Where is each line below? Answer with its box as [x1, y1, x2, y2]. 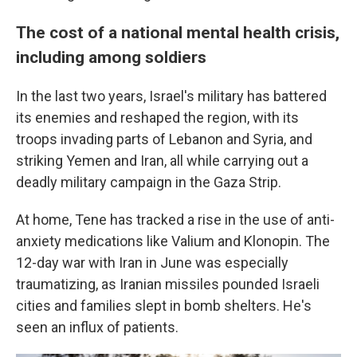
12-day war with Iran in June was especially [16, 254, 288, 271]
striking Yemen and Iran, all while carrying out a [16, 152, 308, 169]
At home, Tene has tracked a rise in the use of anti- [16, 211, 335, 228]
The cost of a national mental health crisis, [16, 22, 339, 42]
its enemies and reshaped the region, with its [16, 109, 299, 126]
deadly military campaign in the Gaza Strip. [16, 174, 281, 190]
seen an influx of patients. [16, 319, 178, 335]
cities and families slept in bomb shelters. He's [16, 297, 312, 314]
